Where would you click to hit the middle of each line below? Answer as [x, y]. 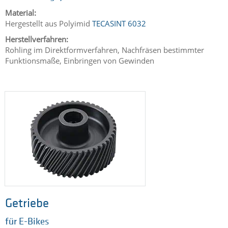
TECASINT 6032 [119, 23]
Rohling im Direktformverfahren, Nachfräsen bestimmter [105, 50]
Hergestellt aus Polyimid [49, 23]
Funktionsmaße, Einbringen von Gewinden [80, 61]
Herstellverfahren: [37, 39]
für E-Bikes [27, 222]
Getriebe [27, 204]
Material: [21, 12]
